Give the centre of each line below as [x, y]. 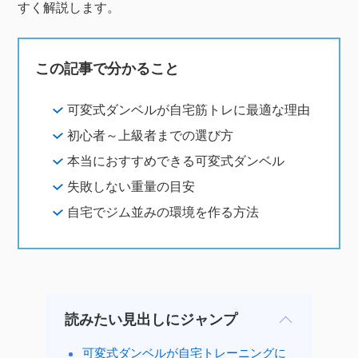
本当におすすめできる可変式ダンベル [176, 161]
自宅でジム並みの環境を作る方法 [163, 213]
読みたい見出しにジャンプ [151, 320]
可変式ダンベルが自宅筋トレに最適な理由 [189, 110]
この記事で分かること [107, 68]
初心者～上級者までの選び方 [151, 136]
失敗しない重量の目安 [131, 187]
